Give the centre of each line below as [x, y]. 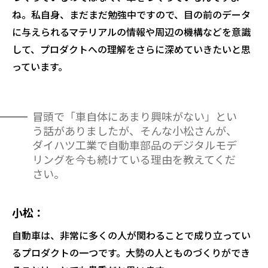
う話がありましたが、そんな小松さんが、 [135, 131]
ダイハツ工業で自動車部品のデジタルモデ [135, 145]
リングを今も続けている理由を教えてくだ [134, 159]
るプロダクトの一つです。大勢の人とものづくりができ [131, 253]
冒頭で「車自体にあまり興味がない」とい [135, 116]
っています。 [40, 67]
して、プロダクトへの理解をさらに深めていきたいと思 [131, 49]
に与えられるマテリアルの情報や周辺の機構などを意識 [131, 32]
